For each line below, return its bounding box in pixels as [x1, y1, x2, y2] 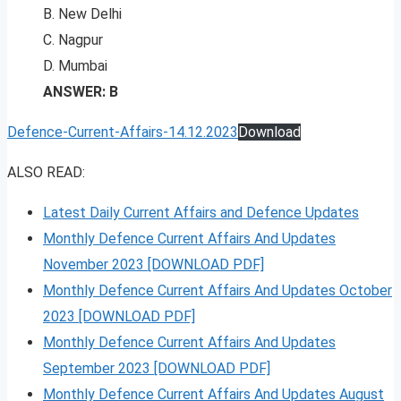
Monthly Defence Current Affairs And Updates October [43, 282, 392, 300]
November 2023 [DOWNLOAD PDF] [43, 256, 264, 274]
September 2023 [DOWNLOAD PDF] [43, 360, 270, 378]
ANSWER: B [43, 83, 118, 101]
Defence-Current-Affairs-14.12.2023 [7, 124, 238, 141]
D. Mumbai [43, 57, 107, 75]
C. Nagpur [43, 31, 103, 49]
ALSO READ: [7, 164, 85, 182]
